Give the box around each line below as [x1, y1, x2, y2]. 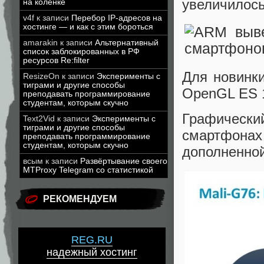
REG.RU [71, 234, 113, 246]
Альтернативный [95, 38, 159, 47]
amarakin [23, 38, 58, 47]
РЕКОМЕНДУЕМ [43, 194, 117, 204]
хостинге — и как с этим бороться [23, 22, 153, 31]
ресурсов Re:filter [23, 56, 90, 65]
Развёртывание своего [80, 157, 167, 166]
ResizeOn [23, 72, 60, 81]
